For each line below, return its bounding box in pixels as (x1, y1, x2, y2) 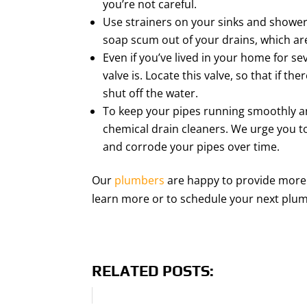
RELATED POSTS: (92, 261, 214, 280)
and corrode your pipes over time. (103, 138, 280, 154)
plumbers (114, 172, 165, 188)
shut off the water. (103, 85, 199, 101)
